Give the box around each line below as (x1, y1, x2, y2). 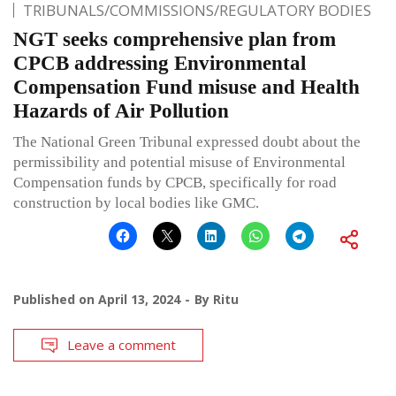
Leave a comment (67, 336, 176, 354)
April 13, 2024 (98, 291, 180, 308)
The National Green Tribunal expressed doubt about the (13, 133, 361, 151)
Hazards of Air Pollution (13, 100, 229, 123)
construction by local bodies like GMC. (13, 194, 259, 212)
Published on (13, 291, 98, 308)
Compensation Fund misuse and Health (13, 76, 360, 99)
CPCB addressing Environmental (13, 52, 306, 75)
